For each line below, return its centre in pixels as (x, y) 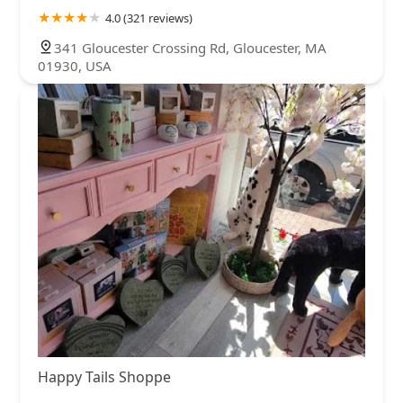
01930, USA (75, 66)
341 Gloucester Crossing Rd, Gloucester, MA (190, 48)
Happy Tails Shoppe (104, 376)
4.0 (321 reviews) (149, 18)
